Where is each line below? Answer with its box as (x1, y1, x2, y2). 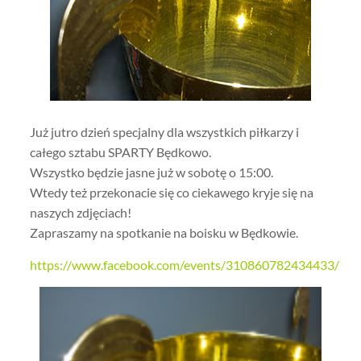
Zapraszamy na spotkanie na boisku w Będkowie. (29, 225, 298, 240)
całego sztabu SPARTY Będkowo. (29, 144, 211, 160)
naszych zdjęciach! (29, 205, 131, 220)
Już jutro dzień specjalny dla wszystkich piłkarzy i (29, 124, 299, 139)
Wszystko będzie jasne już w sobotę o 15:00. (29, 164, 273, 180)
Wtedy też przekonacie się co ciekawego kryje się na (29, 185, 313, 200)
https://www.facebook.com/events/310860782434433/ (29, 257, 339, 272)
